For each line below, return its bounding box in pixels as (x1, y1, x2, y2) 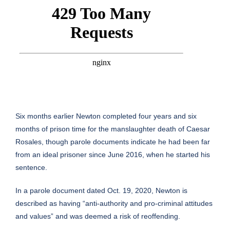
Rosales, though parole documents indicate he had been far (15, 138, 210, 146)
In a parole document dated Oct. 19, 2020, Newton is (15, 186, 187, 195)
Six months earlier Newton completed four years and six (15, 112, 197, 121)
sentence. (15, 163, 47, 172)
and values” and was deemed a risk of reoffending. (15, 212, 180, 221)
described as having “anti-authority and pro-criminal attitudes (15, 199, 213, 208)
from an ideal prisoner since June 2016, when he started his (15, 150, 210, 159)
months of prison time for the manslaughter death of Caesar (15, 125, 210, 133)
